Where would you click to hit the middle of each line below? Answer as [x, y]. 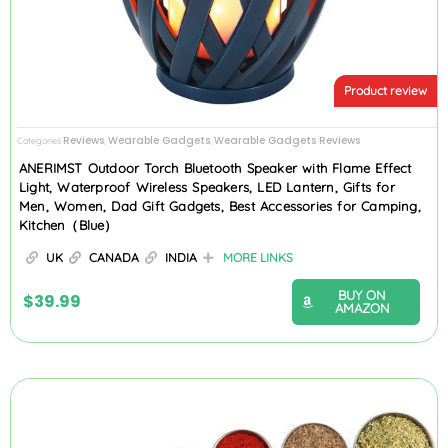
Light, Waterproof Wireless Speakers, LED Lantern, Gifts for [207, 187]
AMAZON [361, 308]
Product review [385, 91]
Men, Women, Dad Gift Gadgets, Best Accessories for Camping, [220, 206]
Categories [39, 140]
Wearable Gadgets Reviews [287, 140]
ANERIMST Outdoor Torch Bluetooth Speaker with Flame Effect [215, 168]
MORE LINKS [258, 258]
